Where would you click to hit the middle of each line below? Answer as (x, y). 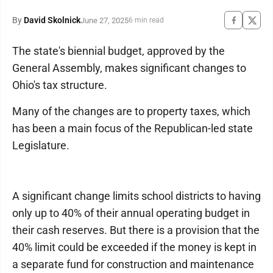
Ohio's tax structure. (60, 85)
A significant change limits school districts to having (136, 196)
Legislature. (41, 145)
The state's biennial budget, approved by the (119, 51)
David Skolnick (52, 20)
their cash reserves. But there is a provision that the (136, 230)
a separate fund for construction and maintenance (133, 264)
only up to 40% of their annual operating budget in (131, 213)
